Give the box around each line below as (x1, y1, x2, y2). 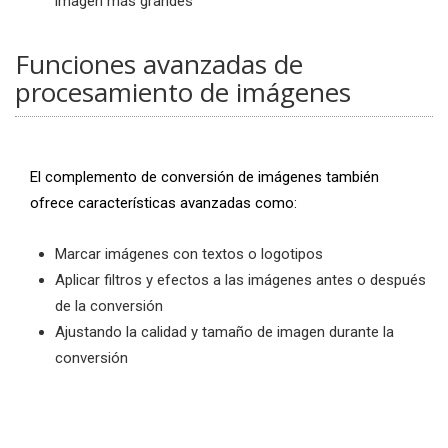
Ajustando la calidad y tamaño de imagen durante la (55, 323, 394, 341)
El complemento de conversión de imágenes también (30, 168, 379, 186)
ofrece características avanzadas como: (30, 194, 297, 212)
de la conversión (55, 297, 163, 315)
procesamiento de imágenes (15, 74, 351, 110)
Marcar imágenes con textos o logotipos (55, 245, 323, 263)
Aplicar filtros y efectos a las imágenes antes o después (55, 271, 426, 289)
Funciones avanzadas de (15, 46, 303, 82)
